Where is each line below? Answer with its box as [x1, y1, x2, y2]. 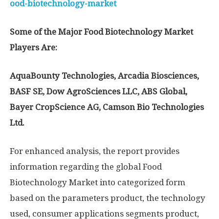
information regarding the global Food [10, 162, 162, 172]
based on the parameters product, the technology [10, 193, 205, 203]
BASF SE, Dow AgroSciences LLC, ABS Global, [10, 87, 187, 96]
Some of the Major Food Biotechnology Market [10, 27, 193, 37]
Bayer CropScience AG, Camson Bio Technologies [10, 102, 204, 112]
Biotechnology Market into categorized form [10, 177, 185, 187]
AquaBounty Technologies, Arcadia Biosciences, [10, 71, 199, 81]
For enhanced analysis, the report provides [10, 146, 179, 156]
